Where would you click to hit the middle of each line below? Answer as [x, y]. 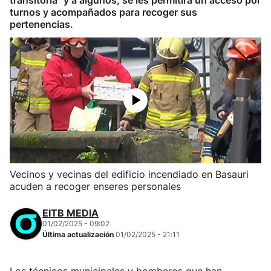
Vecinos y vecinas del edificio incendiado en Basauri [129, 174]
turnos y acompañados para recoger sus [103, 12]
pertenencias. [41, 24]
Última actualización [79, 234]
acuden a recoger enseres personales [95, 186]
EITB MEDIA [70, 213]
